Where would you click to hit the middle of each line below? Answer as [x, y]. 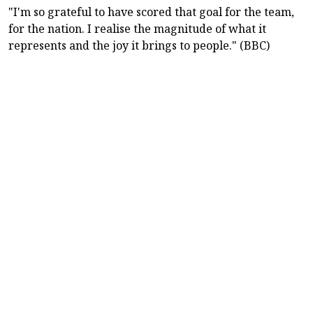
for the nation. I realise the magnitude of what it [137, 29]
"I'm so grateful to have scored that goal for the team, [151, 12]
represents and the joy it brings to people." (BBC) [139, 46]
